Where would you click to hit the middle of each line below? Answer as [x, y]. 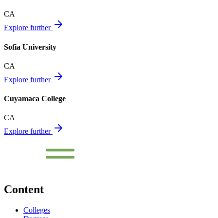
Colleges [37, 210]
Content [24, 189]
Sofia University [30, 47]
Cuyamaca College [35, 99]
